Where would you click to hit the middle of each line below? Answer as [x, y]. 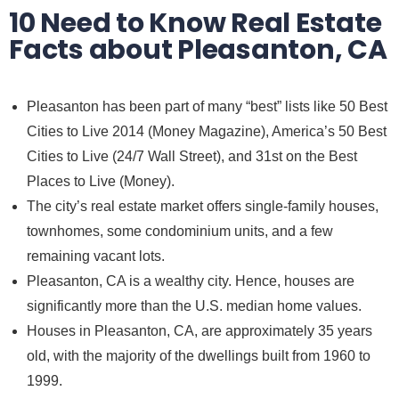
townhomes [63, 232]
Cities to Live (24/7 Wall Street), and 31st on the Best [192, 157]
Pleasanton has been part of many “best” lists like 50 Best [207, 107]
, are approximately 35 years [283, 331]
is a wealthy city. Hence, [207, 281]
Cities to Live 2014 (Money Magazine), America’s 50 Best [207, 132]
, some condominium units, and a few [216, 232]
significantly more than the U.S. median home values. [194, 306]
